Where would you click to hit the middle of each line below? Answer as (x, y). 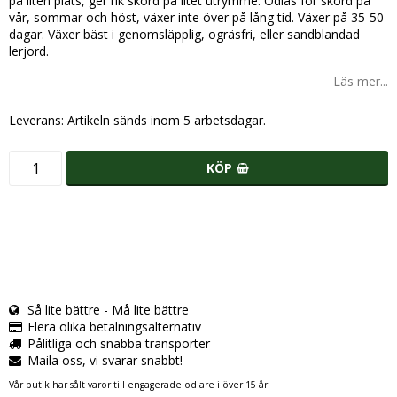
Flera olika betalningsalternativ (114, 327)
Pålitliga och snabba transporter (119, 343)
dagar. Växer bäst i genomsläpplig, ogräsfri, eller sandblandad (184, 34)
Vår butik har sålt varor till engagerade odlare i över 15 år (138, 384)
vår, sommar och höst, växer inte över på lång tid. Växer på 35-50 (196, 17)
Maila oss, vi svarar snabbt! (105, 360)
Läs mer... (361, 81)
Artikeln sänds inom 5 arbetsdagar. (167, 120)
